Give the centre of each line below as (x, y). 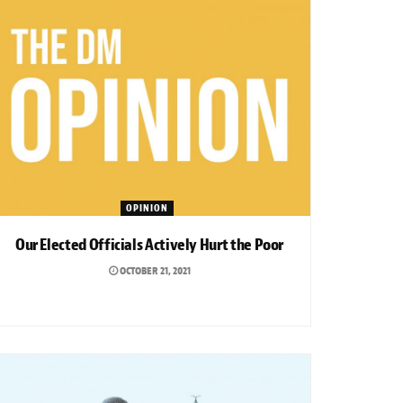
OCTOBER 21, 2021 (154, 270)
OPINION (147, 207)
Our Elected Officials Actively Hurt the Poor (149, 245)
